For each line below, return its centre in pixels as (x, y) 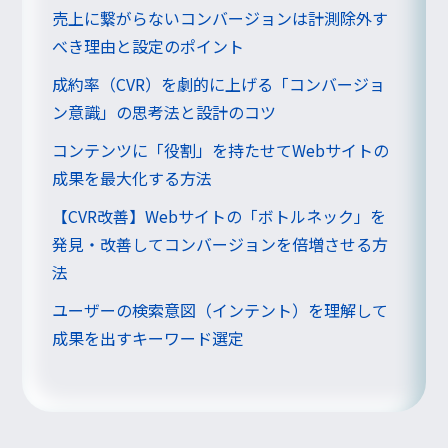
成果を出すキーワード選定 (148, 337)
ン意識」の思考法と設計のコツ (164, 111)
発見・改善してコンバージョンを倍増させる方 (220, 243)
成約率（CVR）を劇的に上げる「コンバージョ (219, 83)
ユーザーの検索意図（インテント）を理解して (220, 309)
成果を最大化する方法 (132, 177)
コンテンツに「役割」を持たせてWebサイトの (221, 149)
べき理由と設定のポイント (148, 45)
